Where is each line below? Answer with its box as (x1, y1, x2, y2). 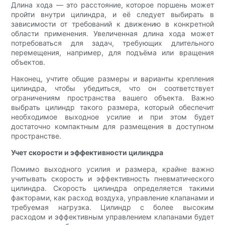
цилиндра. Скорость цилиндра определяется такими (11, 184, 214, 193)
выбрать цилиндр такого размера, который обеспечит (11, 103, 214, 112)
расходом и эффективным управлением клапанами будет (11, 212, 214, 221)
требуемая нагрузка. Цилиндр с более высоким (11, 203, 214, 212)
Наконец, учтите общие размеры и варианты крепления (11, 74, 214, 83)
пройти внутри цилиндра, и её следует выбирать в (11, 10, 214, 19)
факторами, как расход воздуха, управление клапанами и (11, 193, 214, 202)
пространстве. (11, 132, 62, 141)
